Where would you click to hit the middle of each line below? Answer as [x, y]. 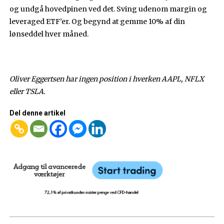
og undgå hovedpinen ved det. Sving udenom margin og [108, 9]
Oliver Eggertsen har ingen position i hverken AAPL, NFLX [107, 79]
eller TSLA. [28, 91]
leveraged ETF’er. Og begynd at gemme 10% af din [97, 21]
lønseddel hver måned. [49, 34]
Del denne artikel [38, 113]
